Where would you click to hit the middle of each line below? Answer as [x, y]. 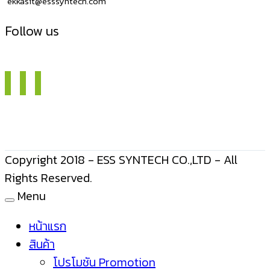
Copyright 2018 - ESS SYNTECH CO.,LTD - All [121, 160]
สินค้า [42, 244]
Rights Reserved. [49, 178]
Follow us [32, 31]
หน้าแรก [48, 226]
